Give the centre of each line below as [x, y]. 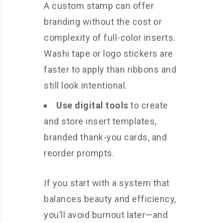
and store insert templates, [100, 121]
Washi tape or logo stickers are [109, 54]
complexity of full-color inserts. [110, 38]
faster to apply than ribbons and [110, 70]
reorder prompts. [79, 153]
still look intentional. [86, 86]
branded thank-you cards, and [105, 137]
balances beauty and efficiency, [110, 199]
